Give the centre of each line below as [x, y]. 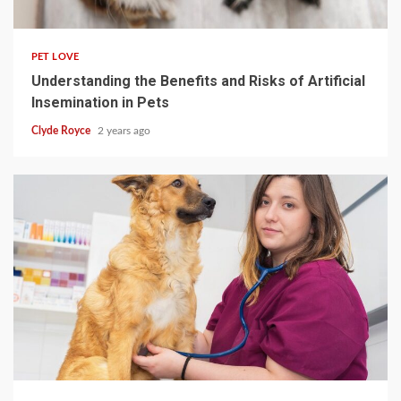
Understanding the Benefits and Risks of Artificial [198, 81]
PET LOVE [55, 56]
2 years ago [124, 130]
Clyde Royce [62, 130]
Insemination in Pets [100, 102]
